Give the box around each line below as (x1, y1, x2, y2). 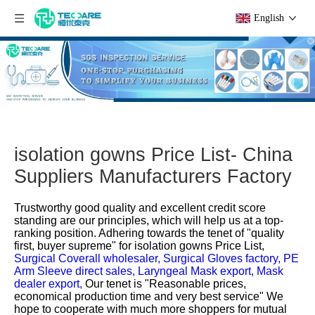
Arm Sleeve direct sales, (14, 265, 138, 278)
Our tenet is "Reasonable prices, (85, 278, 246, 290)
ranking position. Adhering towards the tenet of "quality (14, 227, 284, 240)
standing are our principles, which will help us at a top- (14, 214, 283, 227)
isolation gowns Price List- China (14, 144, 292, 166)
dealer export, (14, 278, 85, 290)
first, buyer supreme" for (14, 240, 131, 252)
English (254, 13, 284, 23)
